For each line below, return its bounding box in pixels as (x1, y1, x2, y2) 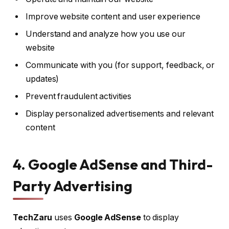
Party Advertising (13, 176, 132, 195)
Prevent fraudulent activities (26, 91, 131, 102)
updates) (26, 74, 59, 84)
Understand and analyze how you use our (26, 29, 186, 39)
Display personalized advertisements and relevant (26, 109, 214, 119)
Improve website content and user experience (26, 12, 200, 22)
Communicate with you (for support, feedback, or (26, 60, 215, 71)
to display (141, 212, 179, 222)
